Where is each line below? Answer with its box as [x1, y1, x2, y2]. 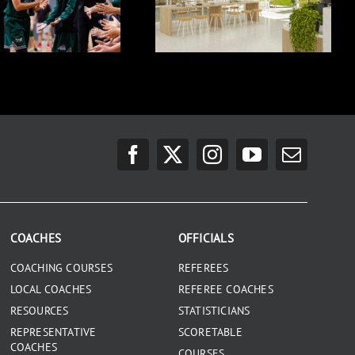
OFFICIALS [177, 230, 234, 246]
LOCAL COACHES [10, 281, 92, 296]
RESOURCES [10, 303, 69, 318]
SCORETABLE [177, 324, 242, 339]
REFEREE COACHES [177, 281, 273, 296]
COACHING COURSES [10, 260, 113, 275]
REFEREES [177, 260, 229, 275]
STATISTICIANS [177, 303, 250, 318]
